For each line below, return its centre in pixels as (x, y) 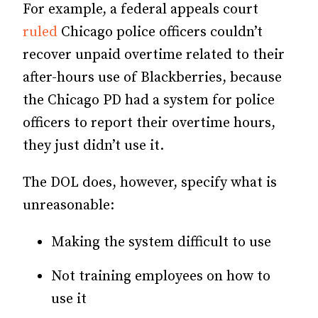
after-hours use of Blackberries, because (152, 78)
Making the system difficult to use (161, 243)
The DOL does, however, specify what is (150, 183)
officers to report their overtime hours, (149, 124)
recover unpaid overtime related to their (154, 55)
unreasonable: (68, 206)
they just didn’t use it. (93, 146)
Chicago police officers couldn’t (160, 33)
